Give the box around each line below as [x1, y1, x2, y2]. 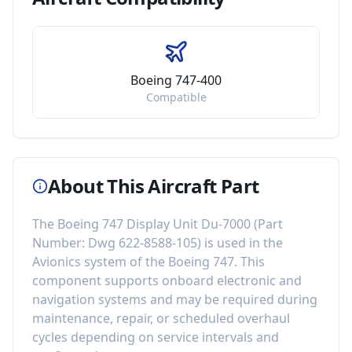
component [32, 272, 104, 289]
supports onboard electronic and [104, 272, 302, 289]
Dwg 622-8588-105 [88, 234, 197, 251]
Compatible [145, 90, 207, 104]
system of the [81, 253, 168, 270]
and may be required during [147, 291, 317, 308]
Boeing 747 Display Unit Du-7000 [57, 215, 251, 233]
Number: [32, 234, 88, 251]
